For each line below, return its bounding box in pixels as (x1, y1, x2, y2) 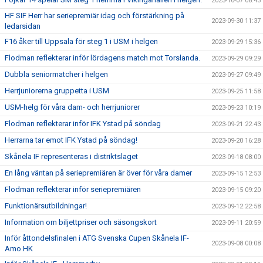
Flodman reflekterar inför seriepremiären (5, 185, 141, 194)
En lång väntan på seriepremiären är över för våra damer (5, 168, 192, 177)
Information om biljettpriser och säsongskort (5, 218, 157, 227)
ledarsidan (5, 22, 41, 31)
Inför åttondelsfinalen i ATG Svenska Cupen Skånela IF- (5, 234, 189, 242)
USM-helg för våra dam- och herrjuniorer (5, 103, 140, 112)
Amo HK (5, 244, 33, 253)
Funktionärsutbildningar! (5, 201, 87, 210)
